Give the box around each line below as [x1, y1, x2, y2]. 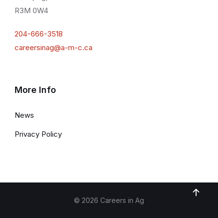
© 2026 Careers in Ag [74, 196, 144, 205]
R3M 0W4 [15, 6, 48, 16]
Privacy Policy [15, 129, 62, 139]
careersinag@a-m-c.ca [15, 43, 92, 53]
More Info [15, 85, 56, 95]
